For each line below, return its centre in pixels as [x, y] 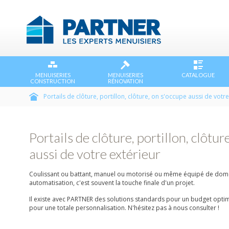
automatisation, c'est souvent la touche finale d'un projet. [112, 183]
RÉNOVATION [125, 81]
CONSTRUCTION [53, 81]
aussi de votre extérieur [95, 154]
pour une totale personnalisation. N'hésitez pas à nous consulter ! [124, 208]
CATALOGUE [198, 75]
